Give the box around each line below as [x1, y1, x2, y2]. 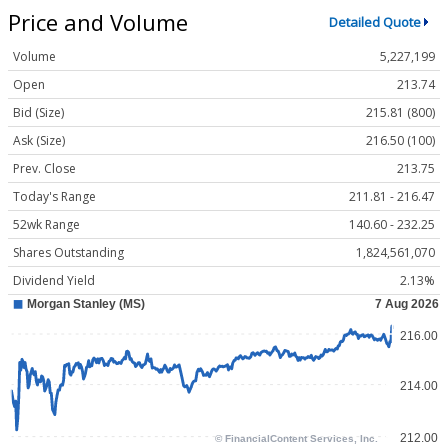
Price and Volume [8, 6, 188, 37]
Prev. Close [13, 160, 76, 178]
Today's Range [13, 188, 96, 206]
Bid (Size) [13, 104, 64, 122]
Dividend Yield [13, 272, 95, 290]
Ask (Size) [13, 132, 65, 150]
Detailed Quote [328, 13, 421, 31]
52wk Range [13, 216, 80, 234]
